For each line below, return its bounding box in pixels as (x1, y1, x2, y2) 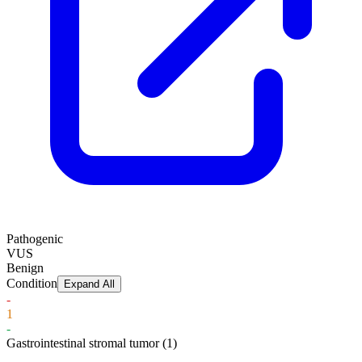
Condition (6, 276, 57, 291)
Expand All (64, 278, 115, 291)
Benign (6, 261, 44, 276)
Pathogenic (6, 232, 63, 246)
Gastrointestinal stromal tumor (6, 336, 162, 351)
